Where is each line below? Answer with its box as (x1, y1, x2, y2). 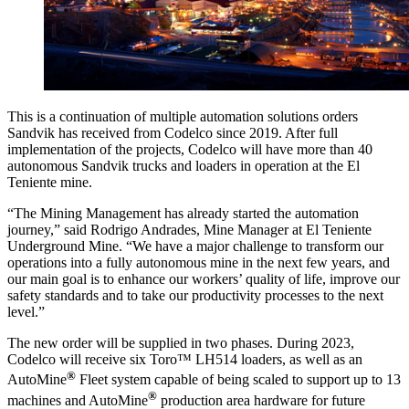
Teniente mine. (7, 174, 92, 191)
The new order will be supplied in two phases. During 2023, (7, 335, 354, 351)
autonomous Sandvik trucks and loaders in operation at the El (7, 158, 360, 174)
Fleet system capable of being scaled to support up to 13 (76, 372, 401, 388)
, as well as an (282, 351, 362, 368)
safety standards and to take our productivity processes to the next (7, 288, 383, 304)
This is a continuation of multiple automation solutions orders (7, 109, 358, 125)
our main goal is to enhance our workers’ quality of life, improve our (7, 271, 400, 288)
